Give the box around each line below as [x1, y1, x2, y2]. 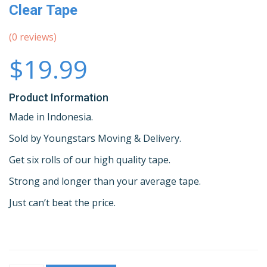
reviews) [17, 30, 57, 44]
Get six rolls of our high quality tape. [9, 153, 170, 167]
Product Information [9, 91, 108, 104]
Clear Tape [9, 1, 77, 18]
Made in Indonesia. [9, 110, 93, 124]
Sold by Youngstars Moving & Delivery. [9, 132, 181, 145]
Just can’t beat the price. [9, 196, 116, 210]
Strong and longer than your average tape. [9, 175, 201, 188]
